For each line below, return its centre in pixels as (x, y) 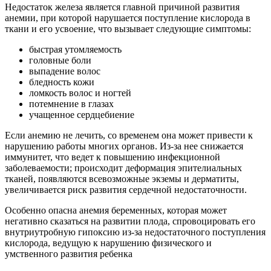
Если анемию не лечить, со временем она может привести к (129, 135)
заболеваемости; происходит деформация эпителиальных (123, 168)
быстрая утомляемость (75, 50)
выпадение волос (65, 71)
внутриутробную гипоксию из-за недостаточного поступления (135, 232)
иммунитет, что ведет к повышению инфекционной (113, 157)
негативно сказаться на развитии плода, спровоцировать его (130, 221)
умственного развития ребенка (69, 254)
